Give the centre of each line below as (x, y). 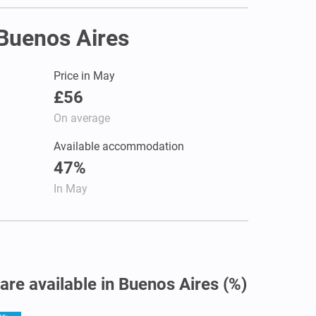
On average (82, 118)
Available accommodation (119, 146)
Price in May (84, 75)
